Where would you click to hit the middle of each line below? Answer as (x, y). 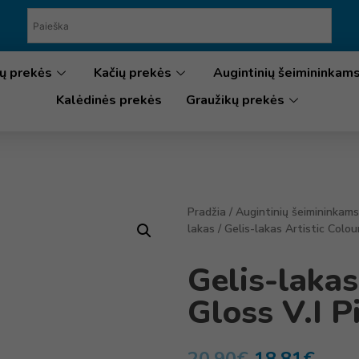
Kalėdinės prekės (109, 100)
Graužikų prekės (236, 100)
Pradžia (207, 212)
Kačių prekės (132, 73)
